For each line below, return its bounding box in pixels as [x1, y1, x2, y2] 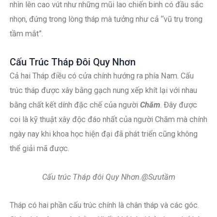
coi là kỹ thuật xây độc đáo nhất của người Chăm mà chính [10, 115, 207, 124]
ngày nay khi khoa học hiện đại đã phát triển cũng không [10, 129, 198, 139]
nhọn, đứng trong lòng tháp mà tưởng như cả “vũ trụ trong [10, 15, 202, 24]
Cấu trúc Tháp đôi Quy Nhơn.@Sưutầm [42, 172, 175, 182]
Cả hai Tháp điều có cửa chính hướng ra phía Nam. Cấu [10, 71, 194, 80]
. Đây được [160, 100, 197, 109]
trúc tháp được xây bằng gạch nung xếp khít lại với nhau [10, 86, 197, 95]
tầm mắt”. [10, 29, 43, 39]
